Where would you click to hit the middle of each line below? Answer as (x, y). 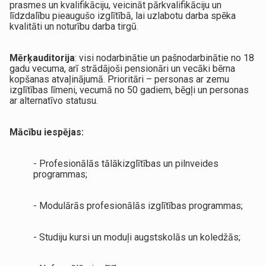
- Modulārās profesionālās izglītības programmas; (138, 205)
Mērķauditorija (42, 58)
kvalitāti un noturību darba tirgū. (74, 26)
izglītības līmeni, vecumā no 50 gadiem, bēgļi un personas (129, 90)
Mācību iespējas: (47, 132)
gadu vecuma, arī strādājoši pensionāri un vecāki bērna (123, 68)
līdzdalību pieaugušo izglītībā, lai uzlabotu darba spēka (123, 15)
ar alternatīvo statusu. (54, 100)
